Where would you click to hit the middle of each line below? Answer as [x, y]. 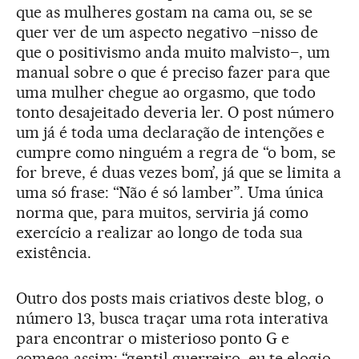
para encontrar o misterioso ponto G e [153, 339]
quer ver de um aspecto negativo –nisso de [167, 32]
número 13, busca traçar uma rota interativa [173, 319]
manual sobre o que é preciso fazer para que [173, 73]
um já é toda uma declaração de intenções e [171, 133]
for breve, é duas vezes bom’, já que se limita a [179, 173]
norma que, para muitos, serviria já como [163, 213]
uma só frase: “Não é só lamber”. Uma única [170, 193]
